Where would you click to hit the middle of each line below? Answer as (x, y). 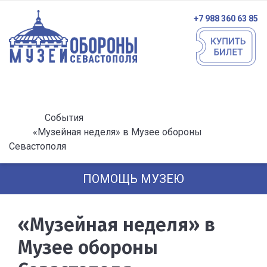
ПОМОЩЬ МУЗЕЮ (133, 179)
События (64, 118)
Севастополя (38, 146)
